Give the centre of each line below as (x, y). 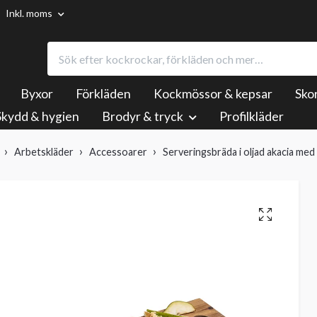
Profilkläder (252, 117)
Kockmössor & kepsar (213, 94)
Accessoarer (118, 152)
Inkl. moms (30, 13)
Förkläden (103, 94)
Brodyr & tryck (143, 117)
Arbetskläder (44, 152)
